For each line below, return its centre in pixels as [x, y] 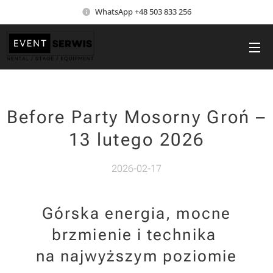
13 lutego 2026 [136, 140]
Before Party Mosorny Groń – [136, 117]
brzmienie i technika [136, 235]
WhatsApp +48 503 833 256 [143, 11]
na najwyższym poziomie [136, 256]
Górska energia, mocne [136, 213]
